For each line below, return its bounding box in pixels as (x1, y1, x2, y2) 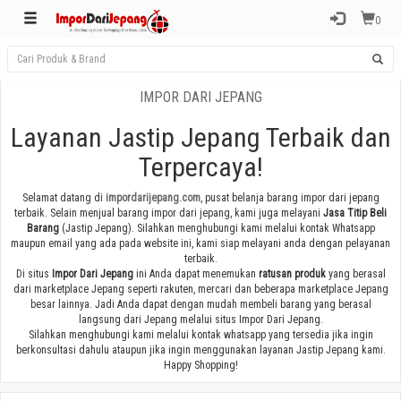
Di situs (15, 268, 49, 280)
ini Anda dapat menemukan (132, 268, 259, 280)
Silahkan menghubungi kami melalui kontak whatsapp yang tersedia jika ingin (28, 328, 373, 341)
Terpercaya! (138, 151, 263, 183)
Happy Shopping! (163, 359, 238, 371)
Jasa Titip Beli (323, 207, 387, 219)
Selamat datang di (21, 192, 106, 204)
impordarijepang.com (105, 192, 200, 204)
